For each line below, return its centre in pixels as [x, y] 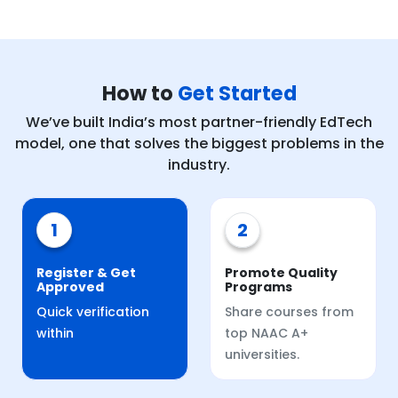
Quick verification [93, 311]
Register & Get [86, 272]
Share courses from [289, 311]
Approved [70, 287]
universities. [262, 354]
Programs [259, 287]
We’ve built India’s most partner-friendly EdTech [199, 122]
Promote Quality [281, 272]
